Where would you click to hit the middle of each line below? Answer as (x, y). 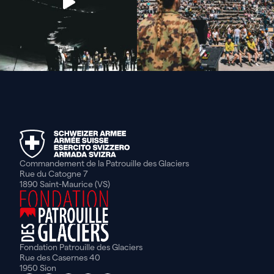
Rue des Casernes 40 (60, 258)
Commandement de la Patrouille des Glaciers (104, 163)
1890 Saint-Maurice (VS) (65, 184)
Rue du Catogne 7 (54, 173)
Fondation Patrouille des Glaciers (81, 247)
